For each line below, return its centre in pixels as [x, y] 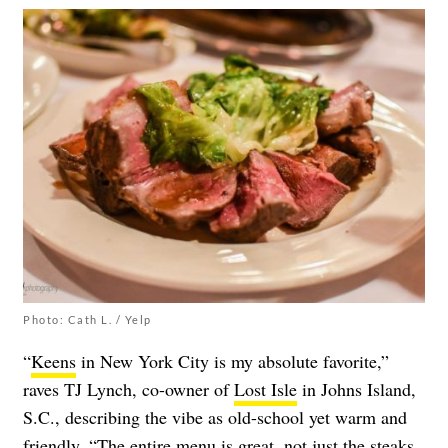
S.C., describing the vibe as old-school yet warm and [215, 416]
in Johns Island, [356, 388]
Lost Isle [265, 388]
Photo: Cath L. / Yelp [87, 319]
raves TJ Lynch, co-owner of [128, 388]
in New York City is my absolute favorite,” [232, 360]
